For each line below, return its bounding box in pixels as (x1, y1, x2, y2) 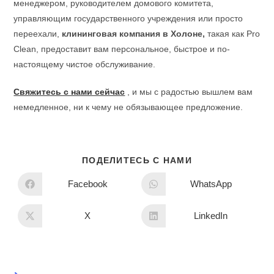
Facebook (67, 179, 108, 190)
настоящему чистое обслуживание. (13, 59, 156, 69)
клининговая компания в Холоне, (62, 28, 206, 39)
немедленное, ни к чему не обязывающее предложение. (13, 102, 243, 112)
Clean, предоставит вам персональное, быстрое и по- (13, 43, 231, 54)
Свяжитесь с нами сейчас (13, 86, 125, 97)
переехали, (13, 28, 62, 39)
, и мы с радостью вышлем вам (125, 86, 253, 97)
